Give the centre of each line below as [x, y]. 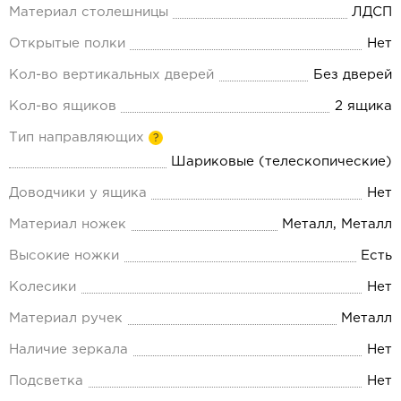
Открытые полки [67, 44]
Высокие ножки [64, 256]
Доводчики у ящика [78, 193]
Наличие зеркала [68, 350]
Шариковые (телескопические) [282, 162]
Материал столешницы [89, 13]
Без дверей [353, 75]
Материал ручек [66, 319]
